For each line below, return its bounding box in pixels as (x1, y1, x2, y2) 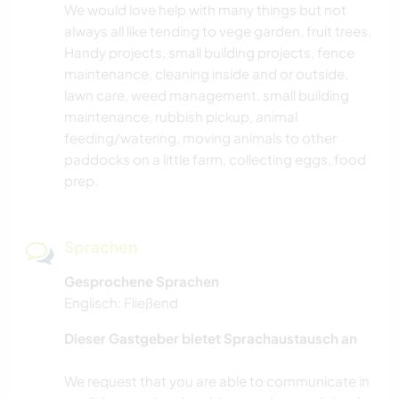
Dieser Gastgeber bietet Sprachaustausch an (64, 330, 357, 347)
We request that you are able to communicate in (64, 372, 370, 390)
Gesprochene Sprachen (64, 273, 219, 290)
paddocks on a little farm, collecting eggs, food (64, 151, 366, 168)
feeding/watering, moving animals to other (64, 129, 337, 147)
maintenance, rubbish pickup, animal (64, 108, 297, 126)
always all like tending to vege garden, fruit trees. (64, 22, 371, 40)
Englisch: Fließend (64, 294, 178, 312)
